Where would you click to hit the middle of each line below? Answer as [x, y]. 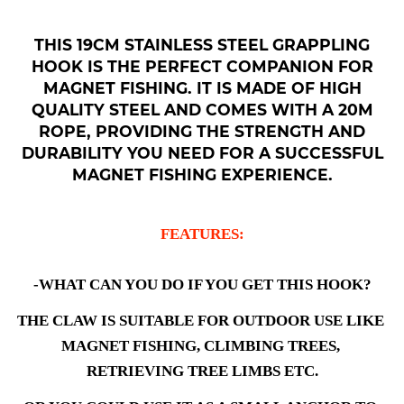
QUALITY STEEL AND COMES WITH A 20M [202, 110]
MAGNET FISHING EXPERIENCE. [202, 175]
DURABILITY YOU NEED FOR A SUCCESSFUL [202, 153]
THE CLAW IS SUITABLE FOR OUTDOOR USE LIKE [200, 321]
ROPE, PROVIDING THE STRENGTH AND [202, 132]
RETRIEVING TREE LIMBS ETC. [202, 372]
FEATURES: [202, 234]
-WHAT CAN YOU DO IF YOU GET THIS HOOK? [202, 285]
